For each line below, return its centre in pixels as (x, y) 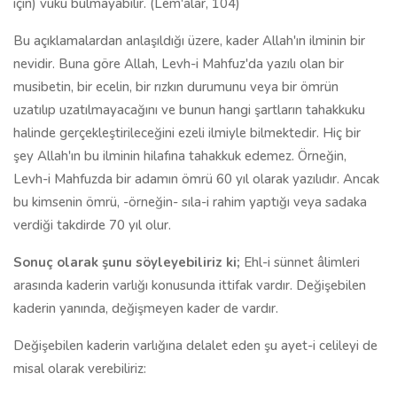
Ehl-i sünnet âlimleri (300, 262)
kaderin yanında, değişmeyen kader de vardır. (146, 308)
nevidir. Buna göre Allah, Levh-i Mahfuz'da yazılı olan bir (179, 64)
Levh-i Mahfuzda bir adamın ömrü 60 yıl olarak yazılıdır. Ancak (196, 179)
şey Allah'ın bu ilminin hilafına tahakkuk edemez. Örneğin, (180, 156)
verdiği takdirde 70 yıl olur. (92, 225)
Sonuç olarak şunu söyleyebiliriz (118, 262)
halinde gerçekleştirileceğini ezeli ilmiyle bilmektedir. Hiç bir (187, 133)
